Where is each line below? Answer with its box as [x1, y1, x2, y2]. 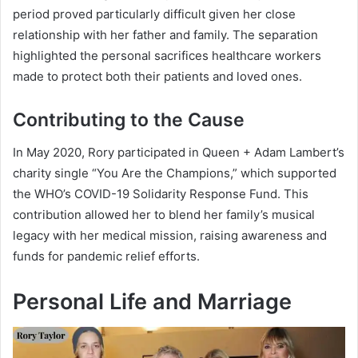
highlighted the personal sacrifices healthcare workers [13, 48, 321, 64]
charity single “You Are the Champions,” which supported [13, 165, 336, 181]
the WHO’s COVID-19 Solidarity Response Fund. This [13, 185, 308, 201]
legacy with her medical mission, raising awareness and [13, 227, 327, 243]
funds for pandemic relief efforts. [13, 248, 200, 264]
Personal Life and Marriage [13, 288, 292, 315]
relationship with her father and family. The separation [13, 27, 318, 43]
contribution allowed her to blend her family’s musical [13, 206, 315, 222]
